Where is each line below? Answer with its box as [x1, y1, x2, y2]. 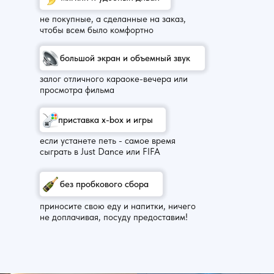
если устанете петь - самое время [40, 135, 176, 146]
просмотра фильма [40, 84, 114, 95]
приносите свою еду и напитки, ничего [40, 200, 196, 212]
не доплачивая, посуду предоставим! [40, 211, 188, 223]
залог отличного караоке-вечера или [40, 73, 188, 84]
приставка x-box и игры [58, 114, 153, 125]
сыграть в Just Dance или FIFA [40, 146, 160, 157]
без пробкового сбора [60, 178, 149, 190]
